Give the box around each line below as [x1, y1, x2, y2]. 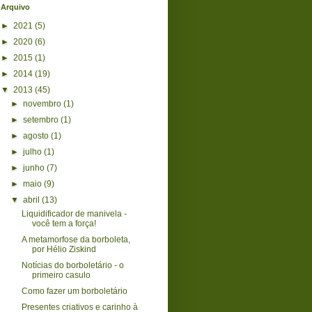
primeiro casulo [31, 270, 91, 280]
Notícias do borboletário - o [21, 260, 124, 270]
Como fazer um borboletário [21, 286, 127, 296]
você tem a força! [31, 218, 96, 228]
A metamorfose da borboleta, [21, 234, 130, 244]
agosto [23, 130, 52, 141]
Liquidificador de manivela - [21, 208, 127, 219]
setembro [23, 114, 61, 125]
